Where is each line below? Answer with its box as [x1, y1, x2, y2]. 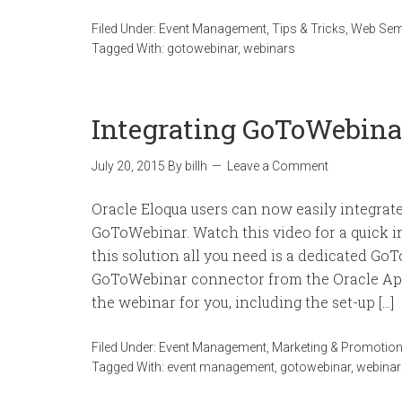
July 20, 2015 [92, 159, 165, 173]
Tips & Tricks [272, 22, 345, 36]
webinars [243, 41, 295, 56]
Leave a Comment [227, 159, 328, 173]
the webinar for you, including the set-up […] [92, 293, 394, 311]
